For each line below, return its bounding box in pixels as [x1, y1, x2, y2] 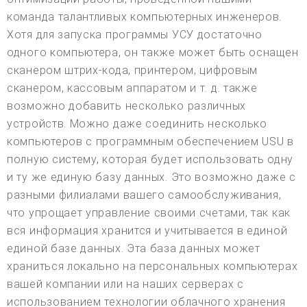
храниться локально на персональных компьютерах [7, 259, 298, 273]
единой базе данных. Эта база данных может [7, 241, 260, 255]
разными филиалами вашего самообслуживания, [7, 188, 282, 201]
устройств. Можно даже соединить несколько [7, 116, 267, 130]
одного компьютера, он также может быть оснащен [7, 45, 299, 59]
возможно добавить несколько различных [7, 99, 246, 112]
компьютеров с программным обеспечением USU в [7, 134, 294, 148]
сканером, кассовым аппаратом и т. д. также [7, 81, 258, 95]
